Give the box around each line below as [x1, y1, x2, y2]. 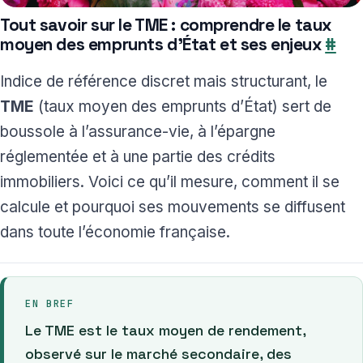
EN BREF [25, 297, 75, 310]
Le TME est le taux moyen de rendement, [25, 320, 305, 340]
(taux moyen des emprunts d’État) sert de [34, 96, 331, 116]
